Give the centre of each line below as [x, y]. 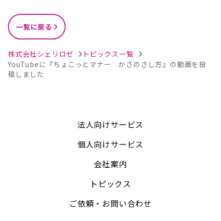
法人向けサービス [110, 124]
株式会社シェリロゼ [41, 54]
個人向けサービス [110, 144]
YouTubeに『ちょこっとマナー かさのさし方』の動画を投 [107, 64]
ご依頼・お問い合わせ [110, 203]
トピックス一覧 [108, 54]
